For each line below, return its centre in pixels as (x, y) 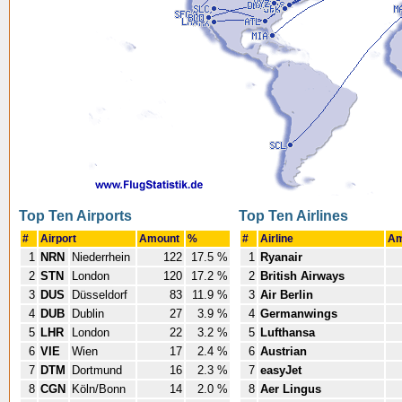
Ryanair (281, 257)
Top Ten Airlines (293, 216)
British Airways (302, 276)
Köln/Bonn (100, 389)
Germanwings (299, 314)
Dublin (90, 314)
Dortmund (99, 370)
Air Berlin (287, 295)
